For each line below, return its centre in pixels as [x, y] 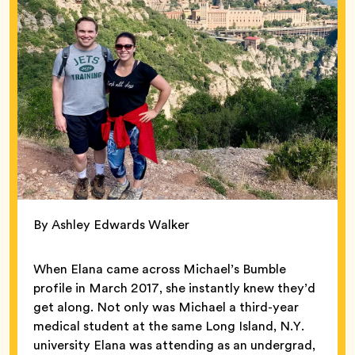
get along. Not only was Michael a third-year [166, 307]
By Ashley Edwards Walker [111, 224]
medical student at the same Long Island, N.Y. [169, 326]
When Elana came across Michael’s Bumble [160, 269]
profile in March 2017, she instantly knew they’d [174, 288]
